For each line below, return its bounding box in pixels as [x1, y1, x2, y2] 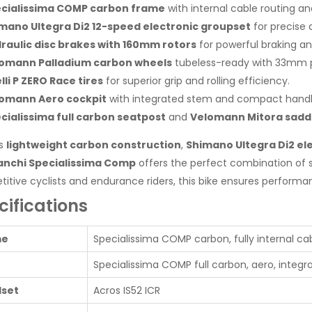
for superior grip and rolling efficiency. [103, 73, 290, 88]
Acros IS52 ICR [93, 283, 160, 297]
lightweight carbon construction [6, 137, 181, 152]
